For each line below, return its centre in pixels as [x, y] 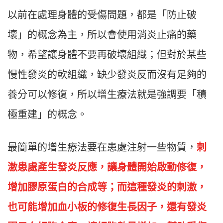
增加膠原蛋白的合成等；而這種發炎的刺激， [107, 187]
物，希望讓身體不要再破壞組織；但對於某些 [107, 55]
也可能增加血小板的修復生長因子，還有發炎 [107, 207]
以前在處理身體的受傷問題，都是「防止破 [102, 15]
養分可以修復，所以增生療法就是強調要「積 [107, 95]
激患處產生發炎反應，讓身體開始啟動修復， [107, 167]
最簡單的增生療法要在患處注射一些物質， [102, 148]
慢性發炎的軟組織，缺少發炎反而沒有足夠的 [107, 75]
